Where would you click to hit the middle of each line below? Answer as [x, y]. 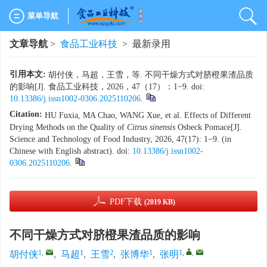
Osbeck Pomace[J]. [209, 127]
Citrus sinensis [151, 127]
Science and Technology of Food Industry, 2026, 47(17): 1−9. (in [120, 139]
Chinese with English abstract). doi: [71, 151]
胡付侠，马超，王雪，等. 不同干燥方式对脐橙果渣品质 [151, 75]
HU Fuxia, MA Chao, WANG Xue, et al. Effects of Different [148, 115]
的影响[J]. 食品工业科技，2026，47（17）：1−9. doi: [107, 87]
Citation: [26, 114]
